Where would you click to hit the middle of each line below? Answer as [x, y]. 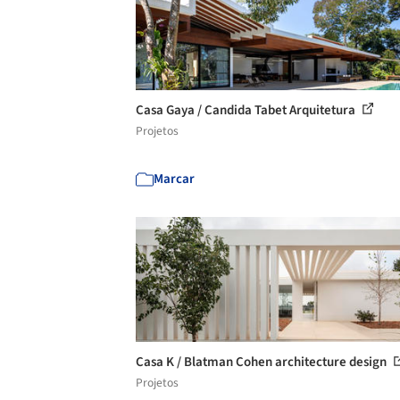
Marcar [174, 179]
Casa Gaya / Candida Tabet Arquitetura [247, 110]
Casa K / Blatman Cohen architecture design [262, 362]
